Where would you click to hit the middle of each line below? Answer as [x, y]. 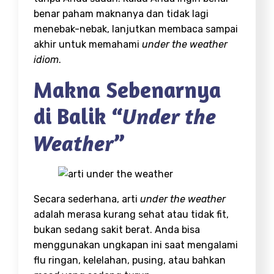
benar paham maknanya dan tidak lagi [121, 14]
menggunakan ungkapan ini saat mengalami [136, 245]
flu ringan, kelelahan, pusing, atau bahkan [130, 260]
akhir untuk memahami [88, 45]
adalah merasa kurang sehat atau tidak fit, [131, 214]
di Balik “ [78, 116]
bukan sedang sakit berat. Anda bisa [117, 229]
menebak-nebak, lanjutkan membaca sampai [136, 29]
